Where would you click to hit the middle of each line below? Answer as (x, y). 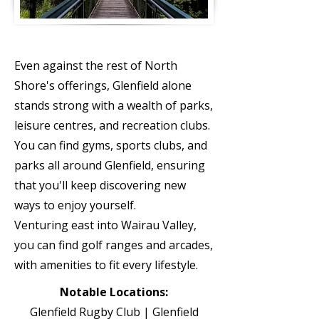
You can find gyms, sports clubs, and (111, 145)
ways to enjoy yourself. (75, 205)
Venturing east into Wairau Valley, (105, 225)
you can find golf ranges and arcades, (114, 245)
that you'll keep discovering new (100, 185)
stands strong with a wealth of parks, (114, 105)
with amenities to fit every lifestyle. (106, 265)
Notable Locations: (114, 292)
